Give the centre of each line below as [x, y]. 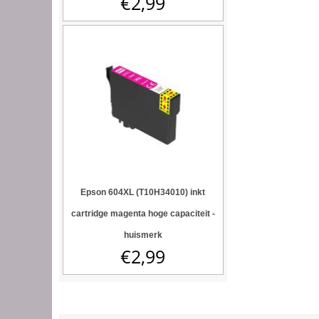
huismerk [143, 235]
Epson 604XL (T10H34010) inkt [143, 193]
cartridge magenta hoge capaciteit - [143, 214]
